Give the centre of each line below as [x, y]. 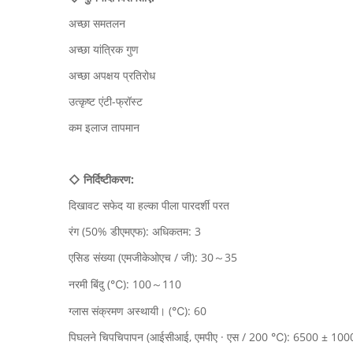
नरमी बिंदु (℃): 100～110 [125, 284]
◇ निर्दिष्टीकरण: [101, 179]
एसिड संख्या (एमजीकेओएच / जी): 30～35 [153, 257]
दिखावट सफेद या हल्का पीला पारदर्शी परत [149, 205]
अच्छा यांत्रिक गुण [104, 49]
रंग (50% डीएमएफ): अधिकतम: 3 [135, 231]
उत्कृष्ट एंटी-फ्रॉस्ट [106, 101]
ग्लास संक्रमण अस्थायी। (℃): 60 [137, 311]
